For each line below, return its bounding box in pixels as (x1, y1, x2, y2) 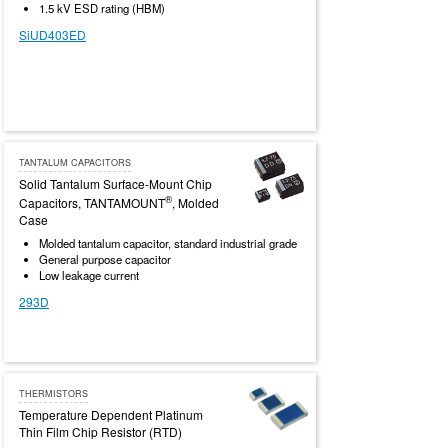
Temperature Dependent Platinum (19, 406, 203, 424)
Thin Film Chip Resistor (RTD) (19, 423, 182, 441)
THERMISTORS (19, 387, 88, 401)
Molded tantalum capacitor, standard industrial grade (39, 235, 297, 252)
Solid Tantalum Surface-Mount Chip (19, 175, 212, 193)
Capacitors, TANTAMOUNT (19, 194, 165, 212)
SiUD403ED (19, 26, 86, 44)
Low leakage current (39, 267, 139, 284)
